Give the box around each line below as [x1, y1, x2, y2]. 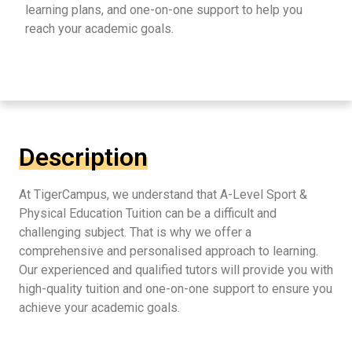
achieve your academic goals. [19, 299, 180, 315]
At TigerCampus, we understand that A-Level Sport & [19, 186, 307, 202]
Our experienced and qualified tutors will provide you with [19, 262, 333, 277]
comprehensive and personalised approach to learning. [19, 243, 318, 258]
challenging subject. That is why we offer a [19, 224, 251, 240]
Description [19, 141, 148, 172]
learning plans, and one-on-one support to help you [25, 2, 302, 18]
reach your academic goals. [25, 21, 174, 37]
